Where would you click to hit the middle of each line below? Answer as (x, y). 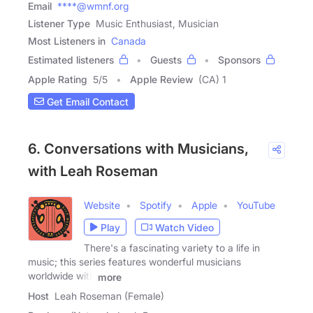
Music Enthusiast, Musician (157, 24)
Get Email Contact (86, 101)
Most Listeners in (67, 41)
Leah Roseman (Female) (109, 296)
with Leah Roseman (93, 172)
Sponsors (239, 60)
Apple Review (161, 80)
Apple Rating (58, 80)
